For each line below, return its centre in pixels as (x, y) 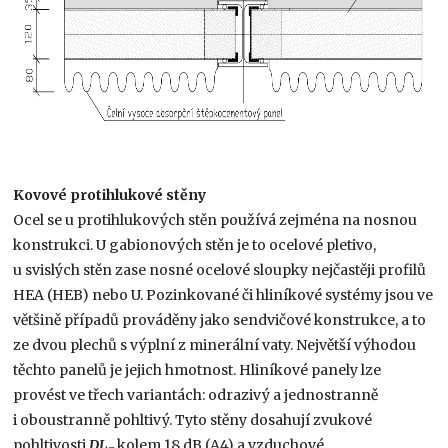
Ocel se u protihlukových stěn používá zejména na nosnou (215, 219)
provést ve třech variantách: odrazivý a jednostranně (196, 394)
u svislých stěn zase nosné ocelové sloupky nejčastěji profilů (220, 269)
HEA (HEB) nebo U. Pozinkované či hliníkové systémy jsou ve (223, 294)
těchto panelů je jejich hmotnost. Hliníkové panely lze (197, 369)
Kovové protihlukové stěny (110, 194)
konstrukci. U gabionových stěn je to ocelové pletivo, (195, 244)
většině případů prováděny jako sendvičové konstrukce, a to (220, 319)
